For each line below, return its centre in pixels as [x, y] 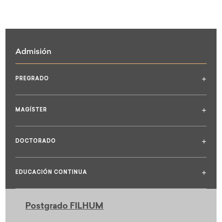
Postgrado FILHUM [65, 206]
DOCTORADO [36, 141]
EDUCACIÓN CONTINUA [52, 173]
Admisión [34, 52]
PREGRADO [32, 79]
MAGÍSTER [31, 110]
